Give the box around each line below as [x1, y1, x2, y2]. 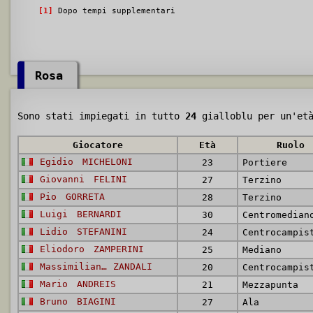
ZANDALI [113, 261, 152, 272]
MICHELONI [82, 156, 133, 167]
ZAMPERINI [94, 244, 144, 254]
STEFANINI [77, 226, 127, 237]
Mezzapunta [242, 279, 298, 290]
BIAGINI [77, 296, 116, 307]
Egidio [40, 156, 79, 167]
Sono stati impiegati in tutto [17, 110, 185, 122]
